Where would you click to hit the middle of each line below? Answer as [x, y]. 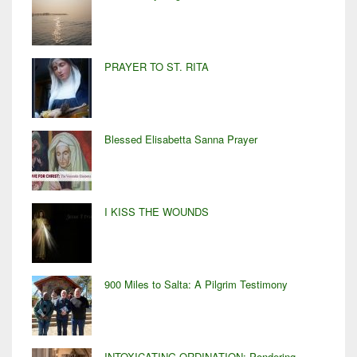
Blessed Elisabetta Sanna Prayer [181, 139]
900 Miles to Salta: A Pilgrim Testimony [196, 284]
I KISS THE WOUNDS [157, 212]
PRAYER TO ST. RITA [157, 67]
